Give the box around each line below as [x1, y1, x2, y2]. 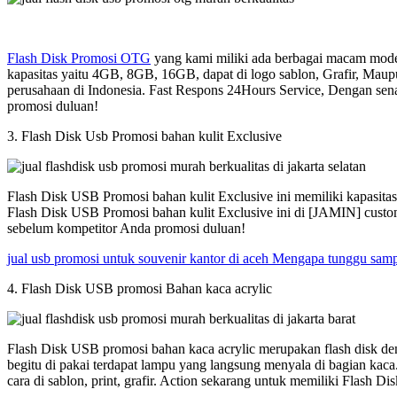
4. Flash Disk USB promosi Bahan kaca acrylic [7, 280, 272, 296]
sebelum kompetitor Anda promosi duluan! [7, 220, 245, 236]
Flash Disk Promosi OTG [7, 50, 151, 66]
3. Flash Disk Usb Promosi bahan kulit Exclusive [7, 128, 282, 144]
